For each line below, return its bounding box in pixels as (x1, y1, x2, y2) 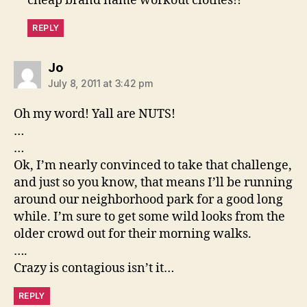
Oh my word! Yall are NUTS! (14, 106, 175, 122)
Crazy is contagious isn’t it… (14, 260, 174, 276)
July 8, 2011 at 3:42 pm (48, 77, 153, 89)
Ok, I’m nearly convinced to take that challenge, (14, 157, 292, 173)
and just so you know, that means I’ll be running (14, 174, 293, 191)
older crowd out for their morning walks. (14, 225, 251, 242)
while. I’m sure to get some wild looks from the (14, 208, 285, 225)
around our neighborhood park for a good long (14, 191, 283, 208)
